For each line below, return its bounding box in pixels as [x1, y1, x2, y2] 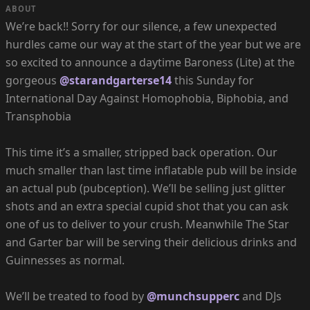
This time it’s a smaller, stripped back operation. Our [6, 145, 277, 161]
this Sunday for [172, 73, 254, 89]
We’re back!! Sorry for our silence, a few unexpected [6, 19, 277, 35]
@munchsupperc [147, 289, 239, 304]
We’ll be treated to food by [6, 289, 147, 304]
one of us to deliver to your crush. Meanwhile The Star [6, 217, 289, 232]
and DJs [239, 289, 282, 304]
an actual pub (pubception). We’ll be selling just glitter [6, 181, 286, 197]
